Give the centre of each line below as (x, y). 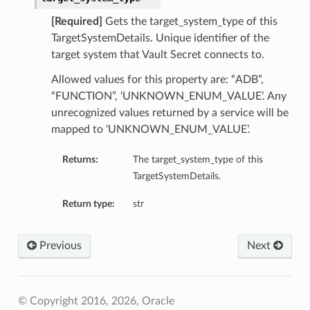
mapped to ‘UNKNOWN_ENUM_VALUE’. (151, 130)
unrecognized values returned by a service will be (170, 113)
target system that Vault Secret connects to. (157, 55)
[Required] (76, 22)
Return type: (88, 204)
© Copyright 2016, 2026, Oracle (96, 301)
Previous (59, 246)
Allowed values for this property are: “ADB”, (157, 80)
